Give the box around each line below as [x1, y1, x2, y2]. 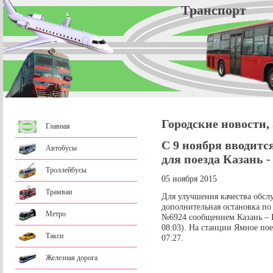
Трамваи [46, 188, 72, 196]
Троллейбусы [46, 166, 87, 174]
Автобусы [46, 144, 77, 152]
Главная [46, 122, 70, 130]
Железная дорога [46, 253, 97, 262]
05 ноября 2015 [161, 174, 217, 184]
